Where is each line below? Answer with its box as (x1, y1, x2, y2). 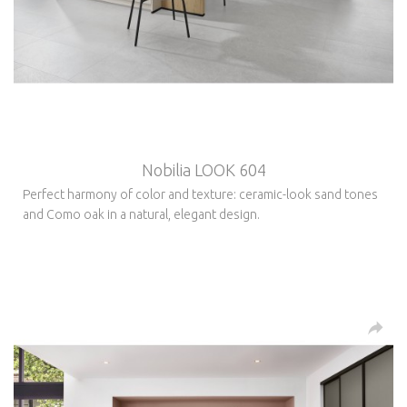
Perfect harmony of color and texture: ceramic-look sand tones (23, 186, 378, 202)
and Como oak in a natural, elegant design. (23, 206, 260, 222)
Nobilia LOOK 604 (141, 160, 266, 179)
